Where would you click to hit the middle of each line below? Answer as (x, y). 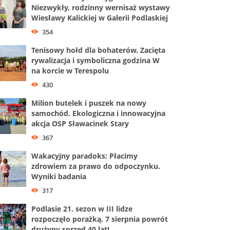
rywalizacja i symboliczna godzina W (95, 60)
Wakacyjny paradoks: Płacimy (84, 156)
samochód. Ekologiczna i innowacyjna (98, 113)
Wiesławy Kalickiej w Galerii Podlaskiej (100, 18)
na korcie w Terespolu (70, 70)
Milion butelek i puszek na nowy (89, 103)
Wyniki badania (59, 176)
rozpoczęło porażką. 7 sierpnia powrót (100, 219)
